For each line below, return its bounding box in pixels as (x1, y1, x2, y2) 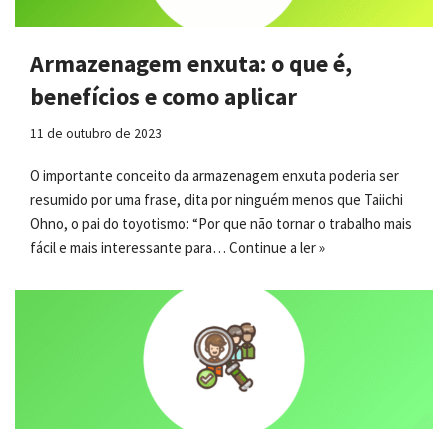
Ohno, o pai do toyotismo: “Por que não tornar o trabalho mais (30, 213, 412, 233)
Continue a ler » (229, 237, 325, 257)
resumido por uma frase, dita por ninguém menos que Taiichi (30, 189, 403, 209)
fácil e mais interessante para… (30, 237, 229, 257)
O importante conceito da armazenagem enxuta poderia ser (30, 165, 399, 185)
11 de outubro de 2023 (30, 124, 162, 142)
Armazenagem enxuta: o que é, (30, 47, 352, 79)
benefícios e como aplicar (30, 80, 297, 112)
